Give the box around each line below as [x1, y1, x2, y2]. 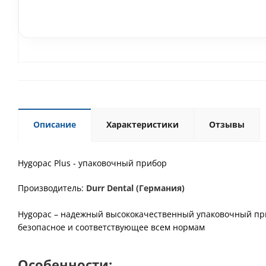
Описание [33, 119, 76, 130]
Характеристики [106, 119, 179, 130]
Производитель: [18, 182, 86, 194]
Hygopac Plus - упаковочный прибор [18, 157, 167, 169]
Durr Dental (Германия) [86, 182, 185, 194]
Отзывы [209, 119, 245, 130]
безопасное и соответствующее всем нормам [18, 221, 205, 233]
